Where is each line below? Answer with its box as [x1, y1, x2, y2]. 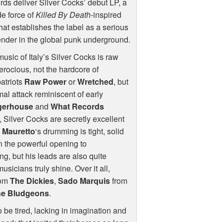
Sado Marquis [58, 175, 111, 187]
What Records [50, 101, 104, 112]
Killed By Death [35, 9, 91, 21]
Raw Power [24, 76, 66, 88]
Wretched [77, 76, 113, 88]
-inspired [90, 9, 121, 21]
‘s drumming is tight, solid [35, 125, 124, 137]
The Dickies [10, 175, 55, 187]
